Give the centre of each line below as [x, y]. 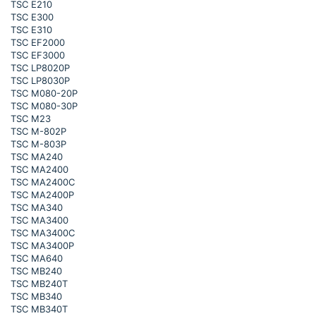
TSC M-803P [38, 144]
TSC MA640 [37, 258]
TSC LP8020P [40, 68]
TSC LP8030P [40, 80]
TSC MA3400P [42, 245]
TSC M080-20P [44, 93]
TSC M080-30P [44, 106]
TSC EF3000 [38, 55]
